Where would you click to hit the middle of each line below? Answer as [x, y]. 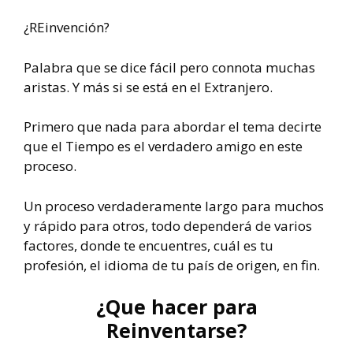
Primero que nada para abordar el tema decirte [173, 127]
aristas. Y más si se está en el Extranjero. [148, 87]
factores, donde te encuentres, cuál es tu [149, 245]
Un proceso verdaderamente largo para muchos [174, 206]
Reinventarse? [176, 331]
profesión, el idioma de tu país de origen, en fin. [172, 265]
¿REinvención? [67, 28]
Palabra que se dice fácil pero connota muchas [169, 67]
